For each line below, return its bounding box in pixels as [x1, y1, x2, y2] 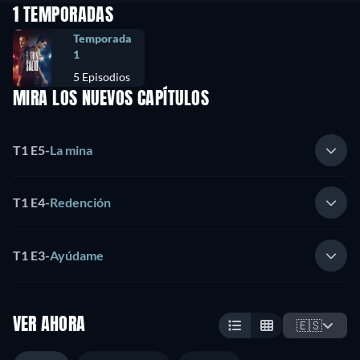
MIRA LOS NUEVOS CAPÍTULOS [13, 91, 209, 109]
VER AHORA [13, 317, 86, 335]
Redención [50, 194, 111, 211]
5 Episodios [73, 70, 130, 84]
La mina [50, 141, 92, 157]
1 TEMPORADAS [13, 7, 114, 26]
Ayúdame [50, 247, 104, 263]
